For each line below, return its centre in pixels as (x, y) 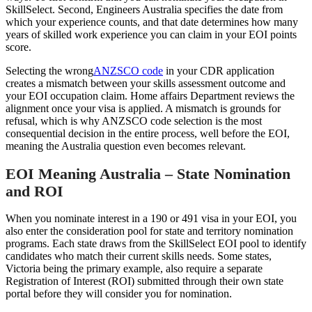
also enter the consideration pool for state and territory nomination (149, 231)
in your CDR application (219, 70)
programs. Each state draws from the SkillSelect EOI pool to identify (156, 244)
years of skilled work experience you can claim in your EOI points (151, 34)
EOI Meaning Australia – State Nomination (148, 173)
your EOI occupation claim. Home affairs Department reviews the (150, 95)
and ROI (34, 191)
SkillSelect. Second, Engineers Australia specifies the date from (144, 9)
